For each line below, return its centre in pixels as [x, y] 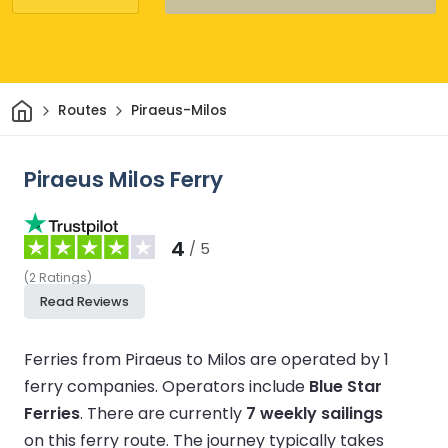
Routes [82, 111]
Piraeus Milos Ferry [123, 179]
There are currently [166, 413]
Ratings [63, 277]
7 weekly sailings [314, 413]
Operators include [235, 386]
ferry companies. [93, 386]
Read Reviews [84, 301]
